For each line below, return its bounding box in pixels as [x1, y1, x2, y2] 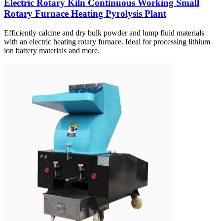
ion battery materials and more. [4, 46, 100, 55]
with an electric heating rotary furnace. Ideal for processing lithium [4, 37, 210, 46]
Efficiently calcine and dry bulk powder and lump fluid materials [4, 28, 204, 37]
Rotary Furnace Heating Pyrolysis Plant [4, 8, 166, 19]
